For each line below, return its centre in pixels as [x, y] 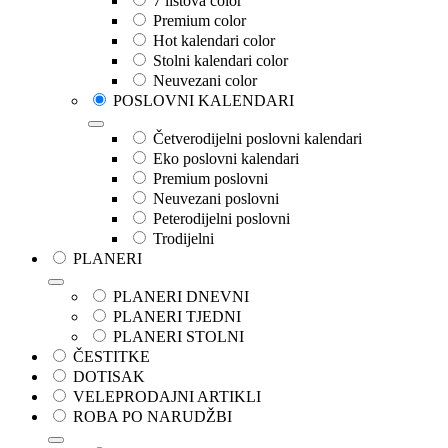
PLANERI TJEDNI [177, 317]
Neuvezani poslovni [216, 199]
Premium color [199, 21]
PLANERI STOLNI [178, 337]
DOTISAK [109, 377]
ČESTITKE [111, 357]
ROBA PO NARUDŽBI [152, 417]
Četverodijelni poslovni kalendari [257, 139]
